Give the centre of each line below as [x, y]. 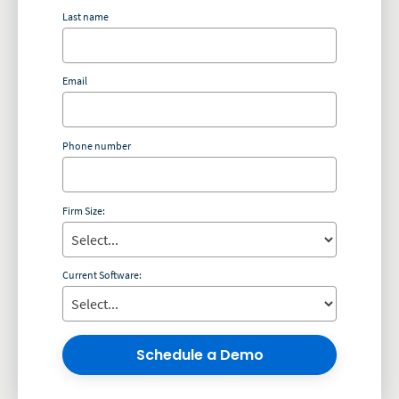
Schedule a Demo [199, 355]
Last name [85, 16]
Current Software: [102, 275]
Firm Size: [84, 210]
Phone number [97, 146]
